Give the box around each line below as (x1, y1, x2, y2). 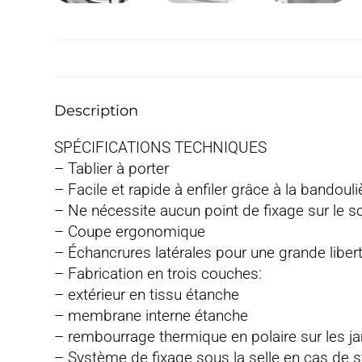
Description (54, 101, 139, 120)
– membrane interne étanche (54, 305, 249, 325)
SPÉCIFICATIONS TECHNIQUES (54, 137, 267, 157)
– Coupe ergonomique (54, 221, 206, 241)
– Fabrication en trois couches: (54, 263, 267, 283)
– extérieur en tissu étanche (54, 284, 240, 304)
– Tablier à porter (54, 158, 170, 178)
